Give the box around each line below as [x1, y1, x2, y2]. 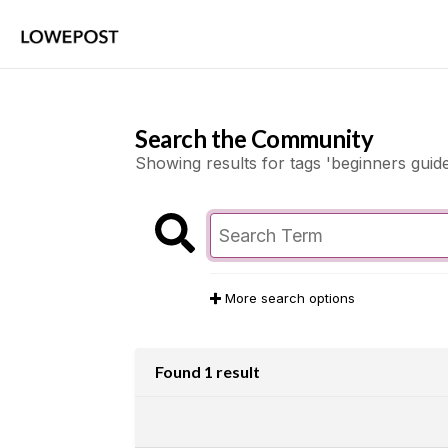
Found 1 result [155, 362, 260, 381]
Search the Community [135, 124, 374, 153]
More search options [221, 290, 356, 306]
